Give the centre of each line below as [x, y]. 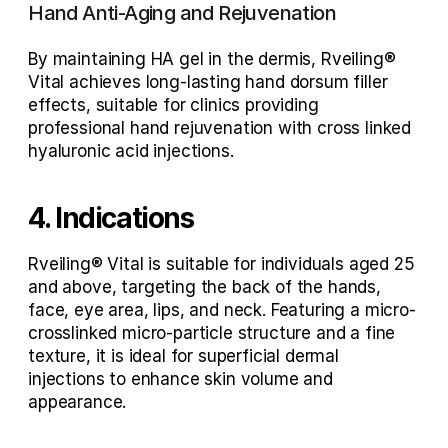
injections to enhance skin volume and [180, 379]
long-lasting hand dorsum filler [266, 82]
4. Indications [114, 218]
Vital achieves [87, 82]
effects [57, 105]
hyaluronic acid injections [129, 151]
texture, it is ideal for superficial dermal [183, 356]
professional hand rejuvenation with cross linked [219, 128]
